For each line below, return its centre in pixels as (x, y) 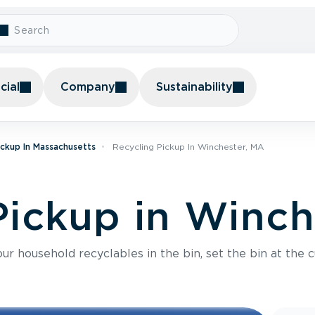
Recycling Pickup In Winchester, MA (188, 147)
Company (88, 87)
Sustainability (194, 87)
